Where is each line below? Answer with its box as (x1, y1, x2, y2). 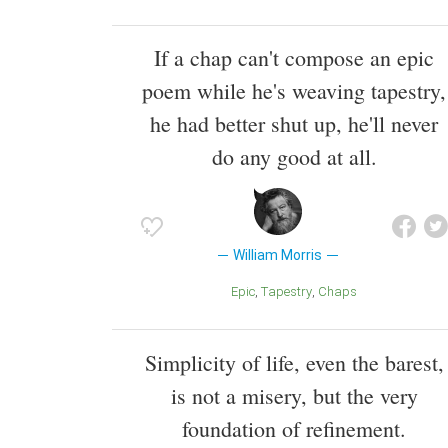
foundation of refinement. (182, 414, 406, 444)
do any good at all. (211, 142, 377, 172)
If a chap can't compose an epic (154, 43, 434, 73)
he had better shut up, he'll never (150, 109, 438, 139)
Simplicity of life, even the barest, (144, 348, 444, 378)
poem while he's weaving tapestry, (142, 76, 446, 106)
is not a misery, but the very (170, 381, 418, 411)
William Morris (233, 247, 323, 264)
